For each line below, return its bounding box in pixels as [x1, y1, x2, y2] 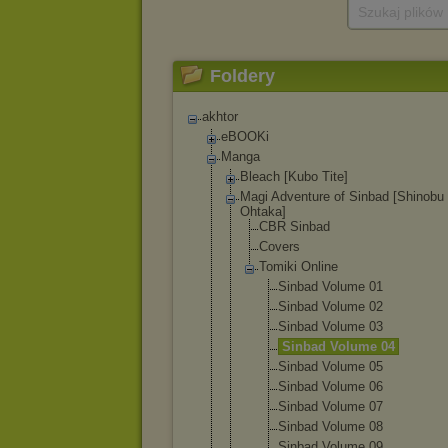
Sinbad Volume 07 [278, 399, 383, 414]
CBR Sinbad [259, 219, 330, 234]
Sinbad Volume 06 [278, 379, 383, 394]
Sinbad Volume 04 [282, 339, 395, 354]
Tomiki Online [259, 259, 338, 274]
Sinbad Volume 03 [278, 319, 383, 334]
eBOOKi [221, 129, 269, 144]
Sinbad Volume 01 [278, 279, 383, 294]
